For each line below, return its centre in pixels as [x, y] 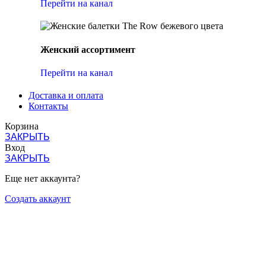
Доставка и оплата [66, 95]
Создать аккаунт [38, 198]
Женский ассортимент [88, 49]
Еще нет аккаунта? [42, 178]
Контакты [48, 106]
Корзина [22, 126]
